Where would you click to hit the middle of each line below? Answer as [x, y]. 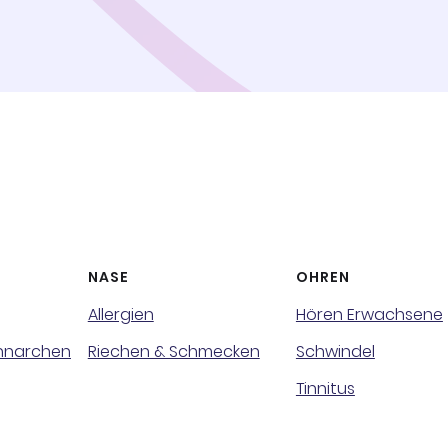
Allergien [120, 314]
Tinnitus [325, 388]
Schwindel [335, 351]
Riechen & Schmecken [173, 351]
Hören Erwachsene [369, 314]
